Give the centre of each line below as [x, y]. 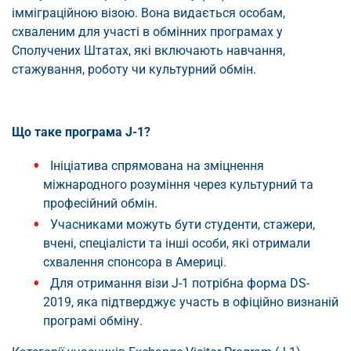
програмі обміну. [93, 321]
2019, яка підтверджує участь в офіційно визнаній [191, 302]
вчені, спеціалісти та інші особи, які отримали [177, 244]
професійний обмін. [100, 204]
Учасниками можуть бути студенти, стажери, [183, 225]
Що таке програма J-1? [81, 132]
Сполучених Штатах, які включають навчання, [148, 51]
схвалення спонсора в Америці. [135, 262]
